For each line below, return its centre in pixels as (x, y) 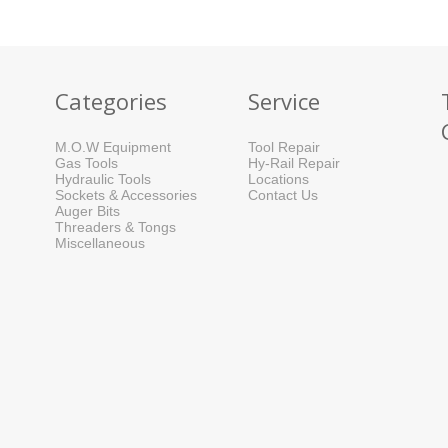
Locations (278, 179)
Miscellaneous (100, 243)
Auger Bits (87, 211)
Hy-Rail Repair (293, 163)
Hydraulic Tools (103, 179)
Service (283, 101)
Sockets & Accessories (126, 195)
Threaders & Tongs (115, 227)
